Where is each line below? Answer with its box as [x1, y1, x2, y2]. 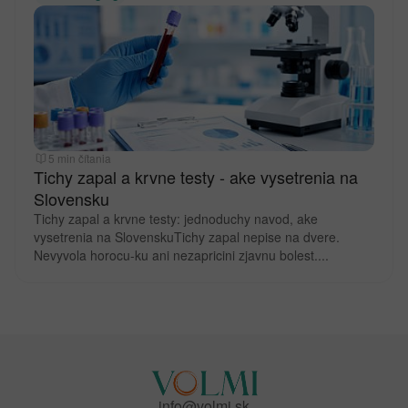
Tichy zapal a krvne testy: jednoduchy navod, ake [34, 209, 318, 228]
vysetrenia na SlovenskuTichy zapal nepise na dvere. [34, 228, 340, 246]
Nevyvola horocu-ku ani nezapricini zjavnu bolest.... [34, 246, 329, 264]
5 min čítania [48, 150, 111, 166]
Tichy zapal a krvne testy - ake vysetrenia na [34, 165, 358, 189]
